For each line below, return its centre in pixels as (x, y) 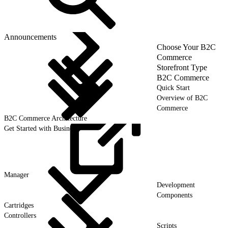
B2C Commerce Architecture (46, 118)
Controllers (20, 215)
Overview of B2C (182, 98)
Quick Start (173, 88)
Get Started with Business (41, 128)
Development (176, 185)
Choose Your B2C (186, 47)
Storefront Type (182, 67)
